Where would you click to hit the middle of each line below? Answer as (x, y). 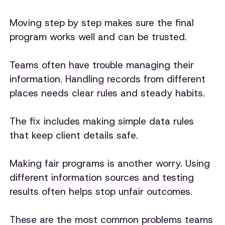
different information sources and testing (102, 178)
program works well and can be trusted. (98, 37)
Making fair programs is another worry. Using (110, 164)
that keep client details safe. (76, 136)
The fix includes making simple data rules (102, 122)
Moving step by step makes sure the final (102, 23)
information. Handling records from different (108, 79)
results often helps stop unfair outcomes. (101, 192)
